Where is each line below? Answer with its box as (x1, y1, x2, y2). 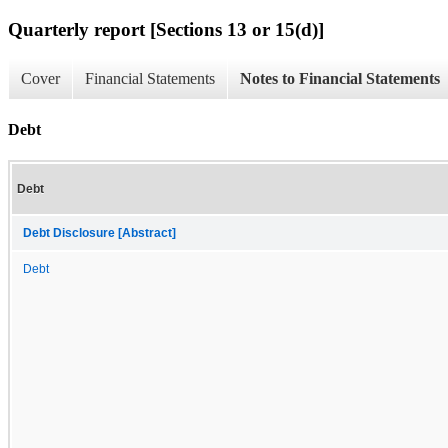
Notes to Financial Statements (240, 70, 440, 88)
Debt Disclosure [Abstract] (23, 226, 176, 239)
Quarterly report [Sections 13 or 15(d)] (8, 18, 324, 40)
